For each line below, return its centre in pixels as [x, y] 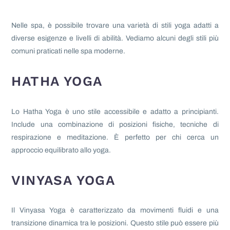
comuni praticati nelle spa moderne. [69, 51]
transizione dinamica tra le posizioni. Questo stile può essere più [115, 223]
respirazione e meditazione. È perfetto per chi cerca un [115, 137]
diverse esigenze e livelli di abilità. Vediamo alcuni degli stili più [115, 38]
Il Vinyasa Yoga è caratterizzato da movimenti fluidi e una [115, 210]
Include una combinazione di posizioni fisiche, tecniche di [115, 124]
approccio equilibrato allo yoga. [61, 150]
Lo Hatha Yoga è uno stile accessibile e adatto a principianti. [115, 111]
